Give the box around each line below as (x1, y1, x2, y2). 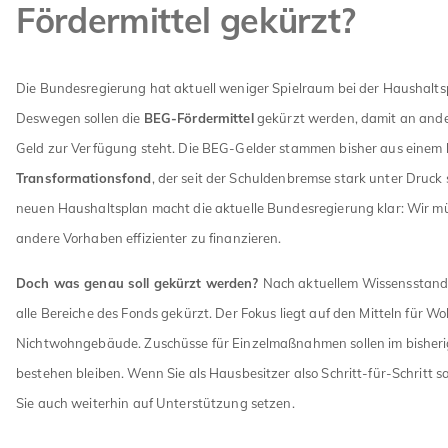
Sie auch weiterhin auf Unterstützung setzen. (16, 394, 295, 411)
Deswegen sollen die (16, 109, 144, 126)
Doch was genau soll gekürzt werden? (16, 274, 263, 291)
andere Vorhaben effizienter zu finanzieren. (16, 229, 282, 246)
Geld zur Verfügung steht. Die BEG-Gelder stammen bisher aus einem (16, 139, 446, 156)
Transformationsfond (16, 169, 152, 186)
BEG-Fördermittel (143, 109, 254, 126)
